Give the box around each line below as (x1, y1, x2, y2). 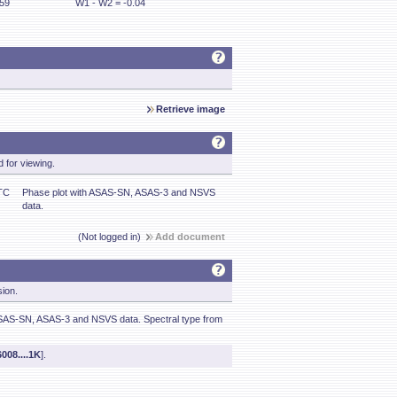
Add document (155, 231, 225, 242)
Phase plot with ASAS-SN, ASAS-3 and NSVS (22, 187, 215, 198)
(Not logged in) (78, 231, 146, 242)
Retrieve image (156, 104, 225, 114)
